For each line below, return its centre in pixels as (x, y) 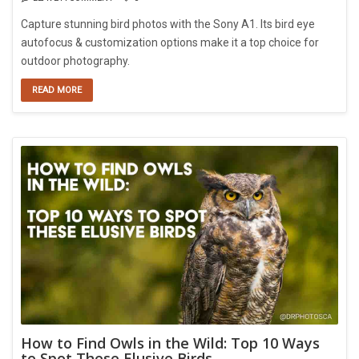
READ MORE (57, 90)
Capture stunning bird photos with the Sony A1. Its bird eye (168, 24)
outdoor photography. (75, 61)
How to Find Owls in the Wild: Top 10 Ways (170, 343)
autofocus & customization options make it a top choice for (170, 42)
